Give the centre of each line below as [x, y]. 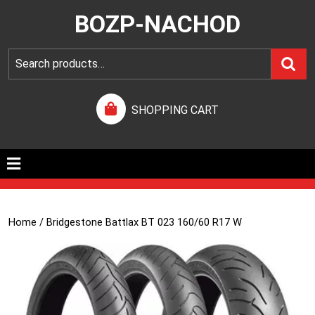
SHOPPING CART [175, 110]
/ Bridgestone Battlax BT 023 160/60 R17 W [139, 222]
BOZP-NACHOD [157, 24]
